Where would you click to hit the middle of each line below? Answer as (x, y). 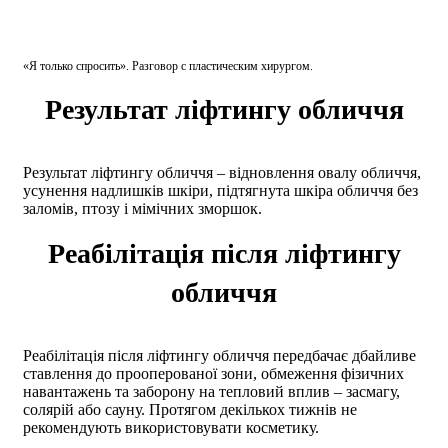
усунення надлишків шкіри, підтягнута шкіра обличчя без (220, 190)
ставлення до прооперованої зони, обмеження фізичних (213, 373)
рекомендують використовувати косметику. (171, 427)
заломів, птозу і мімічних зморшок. (142, 208)
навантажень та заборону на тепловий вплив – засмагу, (211, 391)
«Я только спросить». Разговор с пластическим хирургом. (168, 65)
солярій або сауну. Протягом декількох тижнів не (190, 409)
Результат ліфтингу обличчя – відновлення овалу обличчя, (222, 172)
